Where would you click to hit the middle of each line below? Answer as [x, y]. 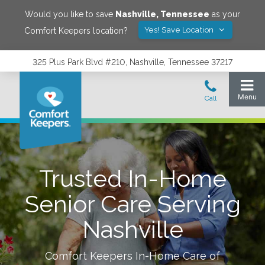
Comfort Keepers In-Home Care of [132, 256]
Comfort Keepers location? [76, 30]
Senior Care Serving [132, 204]
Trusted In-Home [132, 178]
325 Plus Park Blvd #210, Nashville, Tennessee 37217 [132, 62]
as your [225, 14]
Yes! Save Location [180, 30]
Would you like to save [70, 14]
